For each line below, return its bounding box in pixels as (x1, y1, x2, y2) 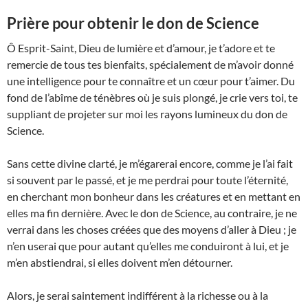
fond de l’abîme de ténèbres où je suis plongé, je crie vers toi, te (7, 91, 298, 104)
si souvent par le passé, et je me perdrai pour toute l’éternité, (7, 173, 288, 187)
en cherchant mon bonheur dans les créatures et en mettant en (7, 190, 300, 203)
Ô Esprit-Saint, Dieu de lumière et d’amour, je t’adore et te (7, 41, 275, 55)
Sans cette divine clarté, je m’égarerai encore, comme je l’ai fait (7, 157, 293, 170)
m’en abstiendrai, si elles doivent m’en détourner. (7, 256, 232, 269)
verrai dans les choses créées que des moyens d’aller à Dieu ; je (7, 223, 296, 236)
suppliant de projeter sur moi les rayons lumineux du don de (7, 107, 287, 121)
